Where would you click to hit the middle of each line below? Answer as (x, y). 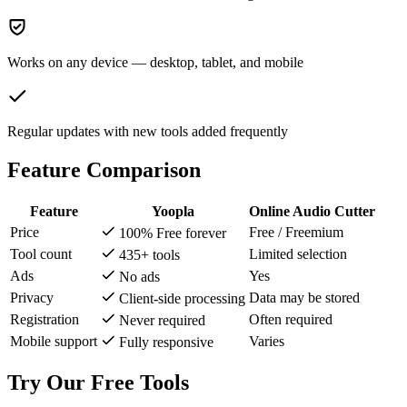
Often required (291, 319)
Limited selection (298, 253)
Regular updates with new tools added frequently (148, 131)
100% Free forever (173, 233)
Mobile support (54, 341)
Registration (45, 319)
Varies (267, 341)
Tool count (41, 253)
